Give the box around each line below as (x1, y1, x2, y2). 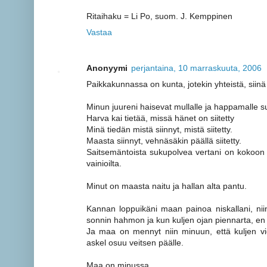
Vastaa (86, 27, 112, 37)
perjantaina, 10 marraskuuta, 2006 (131, 63, 262, 73)
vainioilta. (86, 159, 122, 169)
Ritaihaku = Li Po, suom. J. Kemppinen (86, 11, 232, 21)
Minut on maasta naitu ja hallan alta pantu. (86, 181, 247, 191)
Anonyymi (86, 63, 128, 73)
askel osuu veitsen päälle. (86, 238, 184, 248)
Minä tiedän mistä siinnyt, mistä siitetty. (86, 125, 232, 135)
